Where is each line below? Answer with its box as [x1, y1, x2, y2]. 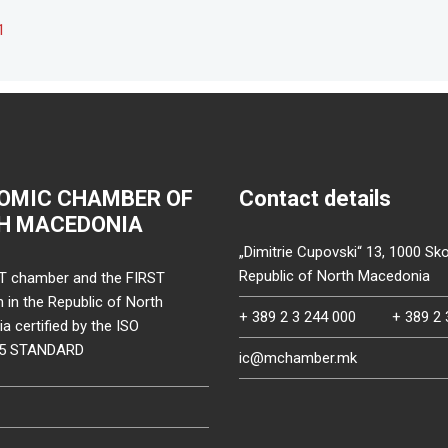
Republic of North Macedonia [239, 266, 430, 285]
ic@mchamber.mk [239, 348, 357, 367]
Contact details [239, 185, 391, 211]
